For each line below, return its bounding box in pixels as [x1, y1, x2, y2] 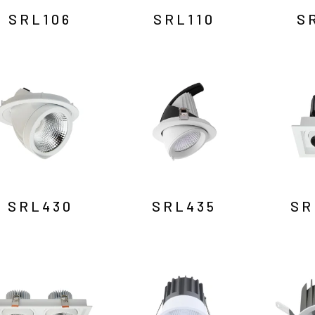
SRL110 [153, 11, 215, 28]
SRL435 [151, 197, 217, 214]
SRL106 [8, 11, 72, 28]
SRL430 [7, 197, 73, 214]
